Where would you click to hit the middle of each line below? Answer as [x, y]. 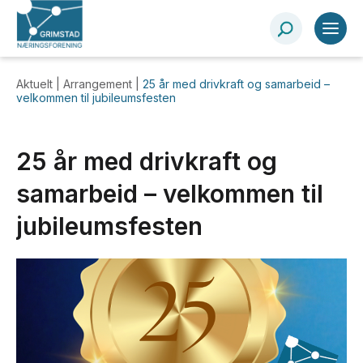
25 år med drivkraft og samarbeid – [236, 84]
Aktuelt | [40, 84]
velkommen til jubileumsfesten [96, 98]
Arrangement [99, 84]
